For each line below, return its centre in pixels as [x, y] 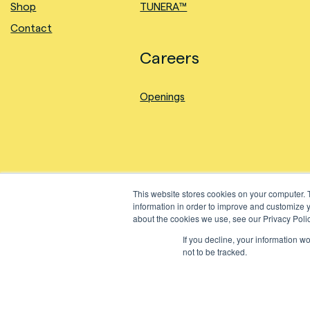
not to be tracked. [215, 252]
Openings [163, 97]
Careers [170, 58]
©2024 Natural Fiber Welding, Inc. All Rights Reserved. [140, 247]
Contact [31, 28]
